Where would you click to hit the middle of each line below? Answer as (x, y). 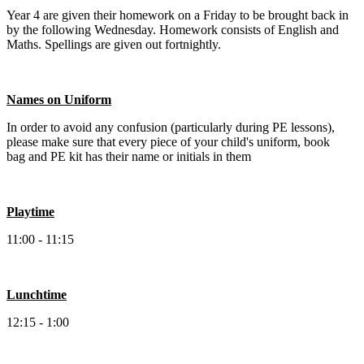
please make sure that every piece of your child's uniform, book (168, 142)
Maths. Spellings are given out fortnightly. (114, 45)
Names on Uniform (59, 100)
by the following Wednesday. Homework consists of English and (173, 30)
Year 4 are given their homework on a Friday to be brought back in (178, 15)
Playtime (30, 212)
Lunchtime (37, 295)
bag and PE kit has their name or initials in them (129, 157)
